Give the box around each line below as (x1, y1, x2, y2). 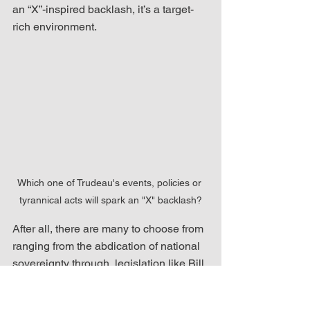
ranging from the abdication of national (12, 239, 203, 253)
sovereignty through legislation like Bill (12, 257, 207, 271)
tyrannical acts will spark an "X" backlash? (19, 194, 202, 206)
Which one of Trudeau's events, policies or (17, 177, 204, 189)
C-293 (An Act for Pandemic (12, 274, 152, 288)
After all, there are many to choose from (12, 222, 206, 236)
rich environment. (12, 20, 100, 34)
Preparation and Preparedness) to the (12, 291, 199, 305)
